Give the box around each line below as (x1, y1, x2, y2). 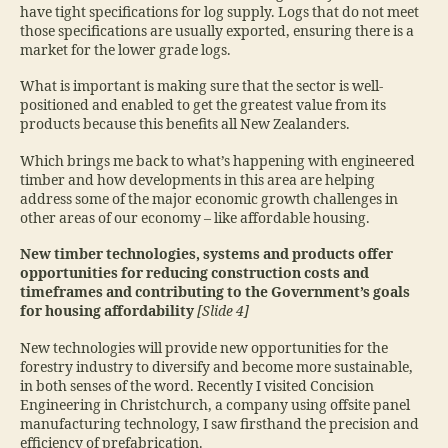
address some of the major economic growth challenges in (20, 190, 398, 208)
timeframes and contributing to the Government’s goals (20, 284, 410, 302)
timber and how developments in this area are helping (20, 171, 375, 189)
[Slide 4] (194, 303, 249, 321)
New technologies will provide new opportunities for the (20, 339, 388, 357)
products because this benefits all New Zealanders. (20, 116, 350, 134)
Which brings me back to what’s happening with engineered (20, 152, 415, 170)
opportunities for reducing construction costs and (20, 265, 369, 283)
